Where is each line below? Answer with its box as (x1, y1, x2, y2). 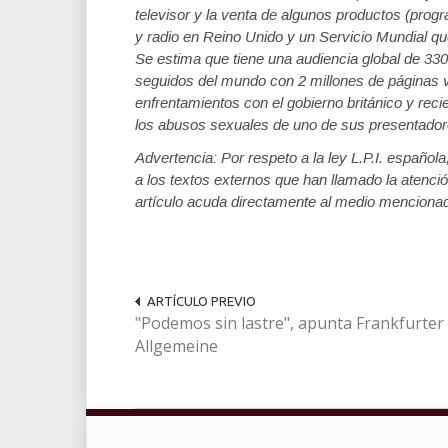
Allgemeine (135, 335, 218, 357)
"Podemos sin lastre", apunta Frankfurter (135, 312, 444, 334)
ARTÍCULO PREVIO (147, 294, 256, 308)
